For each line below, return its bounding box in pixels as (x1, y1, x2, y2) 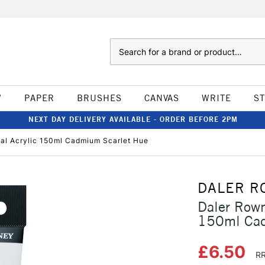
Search (109, 40, 134, 49)
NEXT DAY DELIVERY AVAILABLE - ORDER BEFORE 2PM (28, 115, 238, 124)
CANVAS (144, 92, 179, 104)
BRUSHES (76, 92, 122, 104)
